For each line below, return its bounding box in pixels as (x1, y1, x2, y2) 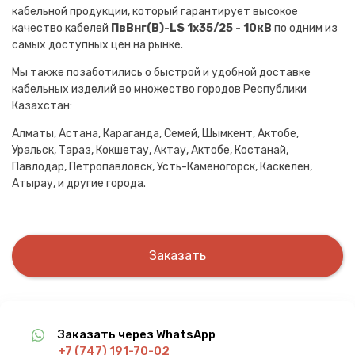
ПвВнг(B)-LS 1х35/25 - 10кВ (111, 21, 272, 35)
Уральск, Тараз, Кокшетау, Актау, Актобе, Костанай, (12, 143, 288, 157)
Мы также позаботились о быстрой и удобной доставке (12, 65, 311, 79)
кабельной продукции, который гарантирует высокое (12, 4, 298, 18)
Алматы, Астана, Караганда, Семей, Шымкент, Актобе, (12, 126, 299, 140)
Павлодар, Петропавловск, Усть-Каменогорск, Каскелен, (12, 159, 312, 174)
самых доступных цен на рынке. (12, 37, 183, 52)
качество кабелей (12, 21, 111, 35)
